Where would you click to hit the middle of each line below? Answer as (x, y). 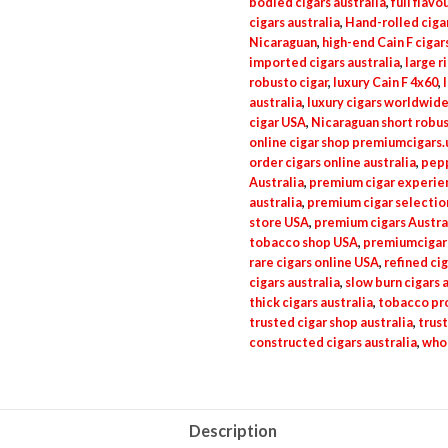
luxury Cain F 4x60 (385, 82)
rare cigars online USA (313, 262)
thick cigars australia (310, 302)
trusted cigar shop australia (330, 322)
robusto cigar (288, 82)
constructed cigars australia (332, 342)
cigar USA (277, 122)
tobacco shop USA (303, 242)
